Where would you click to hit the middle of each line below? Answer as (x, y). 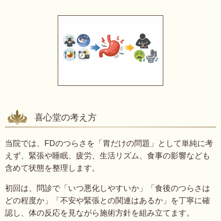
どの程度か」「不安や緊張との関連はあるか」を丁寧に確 (108, 201)
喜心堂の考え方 (66, 118)
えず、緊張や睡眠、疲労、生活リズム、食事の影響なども (108, 156)
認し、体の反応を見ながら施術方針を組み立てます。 (100, 213)
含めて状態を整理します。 (52, 168)
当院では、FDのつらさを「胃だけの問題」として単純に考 (109, 144)
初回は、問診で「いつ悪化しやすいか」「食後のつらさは (108, 188)
